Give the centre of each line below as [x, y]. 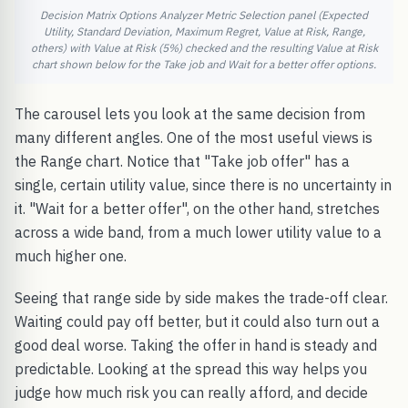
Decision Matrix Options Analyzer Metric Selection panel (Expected [204, 15]
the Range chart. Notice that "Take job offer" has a [182, 161]
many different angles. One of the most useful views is [194, 137]
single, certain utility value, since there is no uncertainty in [203, 184]
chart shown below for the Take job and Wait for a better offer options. [204, 64]
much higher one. [71, 255]
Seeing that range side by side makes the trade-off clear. [201, 297]
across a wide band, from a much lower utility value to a [198, 232]
